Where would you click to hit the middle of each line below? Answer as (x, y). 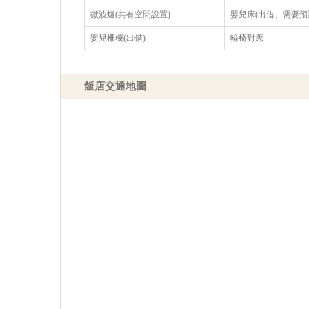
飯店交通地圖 (116, 87)
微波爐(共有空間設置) (131, 14)
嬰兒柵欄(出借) (118, 38)
